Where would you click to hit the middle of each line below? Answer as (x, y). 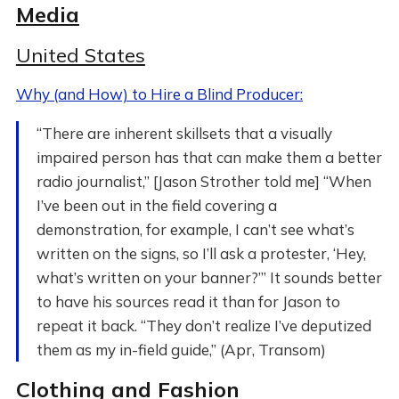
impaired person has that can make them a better (209, 157)
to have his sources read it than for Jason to (188, 301)
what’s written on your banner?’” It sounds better (209, 277)
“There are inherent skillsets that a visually (184, 133)
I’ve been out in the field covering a (156, 205)
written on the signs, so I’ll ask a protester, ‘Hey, (201, 253)
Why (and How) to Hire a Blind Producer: (159, 94)
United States (80, 55)
